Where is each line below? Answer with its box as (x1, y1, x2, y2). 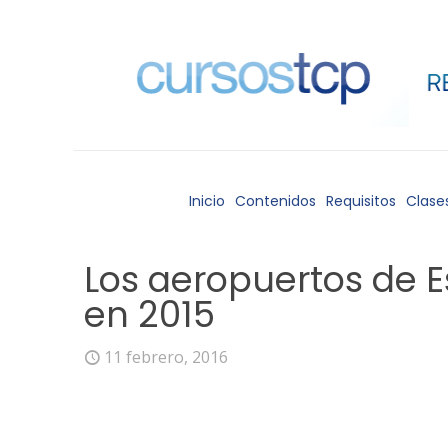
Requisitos (326, 191, 396, 211)
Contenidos (235, 191, 316, 211)
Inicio (189, 191, 225, 211)
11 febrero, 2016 (104, 346, 228, 368)
